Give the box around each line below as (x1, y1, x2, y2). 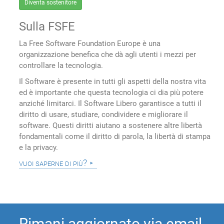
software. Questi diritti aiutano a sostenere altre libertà (19, 121, 202, 130)
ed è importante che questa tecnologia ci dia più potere (19, 88, 204, 97)
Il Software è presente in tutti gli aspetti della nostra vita (19, 77, 206, 86)
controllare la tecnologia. (19, 61, 103, 70)
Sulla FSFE (19, 19, 75, 34)
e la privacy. (19, 143, 58, 152)
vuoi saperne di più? (19, 157, 87, 169)
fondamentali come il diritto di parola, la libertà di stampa (19, 132, 211, 141)
